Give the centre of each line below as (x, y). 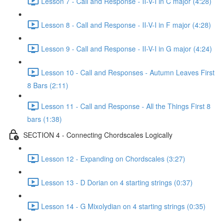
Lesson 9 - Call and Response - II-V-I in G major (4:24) (127, 48)
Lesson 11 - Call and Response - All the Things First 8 (126, 106)
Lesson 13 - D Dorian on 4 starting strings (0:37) (117, 182)
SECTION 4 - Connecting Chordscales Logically (98, 135)
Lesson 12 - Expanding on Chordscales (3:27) (113, 158)
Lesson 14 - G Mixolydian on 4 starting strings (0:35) (123, 206)
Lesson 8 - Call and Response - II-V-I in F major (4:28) (126, 25)
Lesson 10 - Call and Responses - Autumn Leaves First (128, 72)
